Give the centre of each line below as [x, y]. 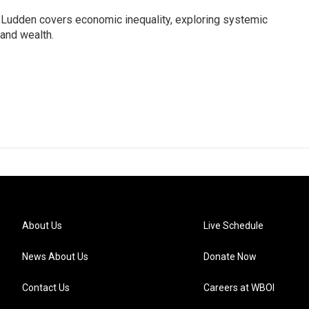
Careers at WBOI [239, 288]
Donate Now [230, 257]
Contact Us [46, 288]
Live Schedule [234, 226]
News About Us [55, 257]
